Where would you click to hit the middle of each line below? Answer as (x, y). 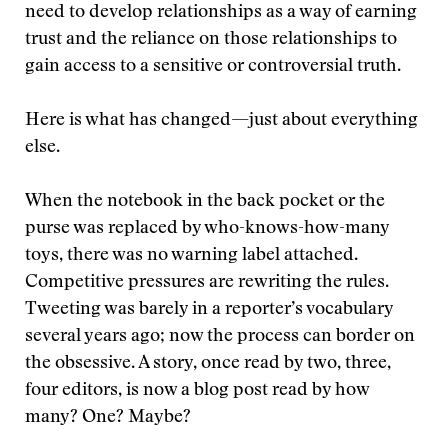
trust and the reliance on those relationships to (211, 40)
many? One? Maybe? (108, 418)
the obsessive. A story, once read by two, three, (208, 364)
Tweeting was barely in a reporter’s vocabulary (209, 310)
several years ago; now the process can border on (220, 337)
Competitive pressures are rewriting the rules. (207, 283)
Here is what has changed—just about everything (221, 121)
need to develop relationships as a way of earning (221, 13)
